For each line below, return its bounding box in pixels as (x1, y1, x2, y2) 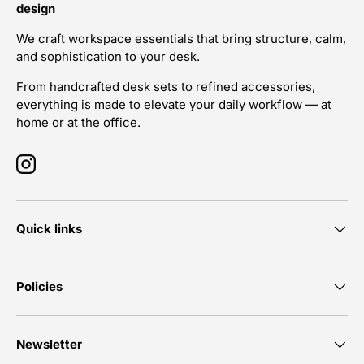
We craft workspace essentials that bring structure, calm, (16, 30, 346, 46)
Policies (16, 279, 63, 295)
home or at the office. (16, 114, 141, 130)
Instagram (24, 163, 82, 180)
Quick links (16, 221, 82, 237)
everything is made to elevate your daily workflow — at (16, 96, 331, 112)
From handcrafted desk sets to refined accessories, (16, 78, 315, 94)
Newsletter (16, 336, 82, 353)
